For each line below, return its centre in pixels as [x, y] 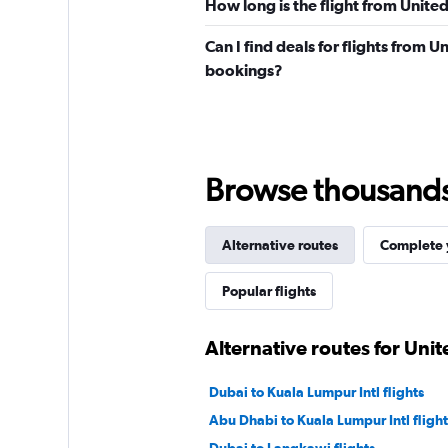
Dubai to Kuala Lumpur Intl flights [316, 392]
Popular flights [268, 291]
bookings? [243, 70]
